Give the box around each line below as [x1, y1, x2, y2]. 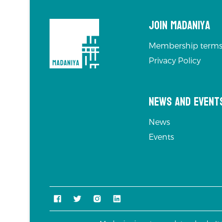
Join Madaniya [149, 14, 210, 36]
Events [149, 132, 174, 142]
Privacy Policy [149, 55, 201, 65]
